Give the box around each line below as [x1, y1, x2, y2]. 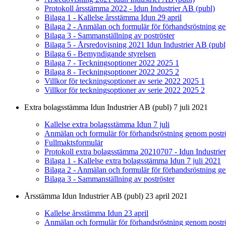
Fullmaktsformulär [44, 138, 103, 147]
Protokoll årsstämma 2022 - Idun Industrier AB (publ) [44, 4, 215, 13]
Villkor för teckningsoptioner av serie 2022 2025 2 [44, 86, 205, 95]
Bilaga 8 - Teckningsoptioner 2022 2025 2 [44, 68, 179, 77]
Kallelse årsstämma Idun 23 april [44, 209, 148, 218]
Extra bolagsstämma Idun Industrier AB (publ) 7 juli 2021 [24, 103, 208, 112]
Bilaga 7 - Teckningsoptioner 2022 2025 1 [44, 59, 179, 68]
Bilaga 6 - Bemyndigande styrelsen [44, 49, 156, 59]
